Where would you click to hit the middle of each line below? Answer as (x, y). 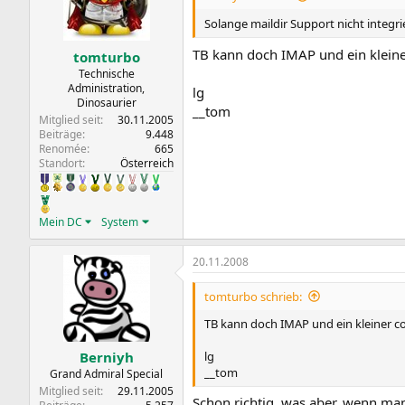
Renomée (63, 148)
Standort (61, 163)
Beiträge (61, 134)
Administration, (106, 88)
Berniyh (106, 357)
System (120, 221)
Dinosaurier (106, 102)
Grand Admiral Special (106, 374)
